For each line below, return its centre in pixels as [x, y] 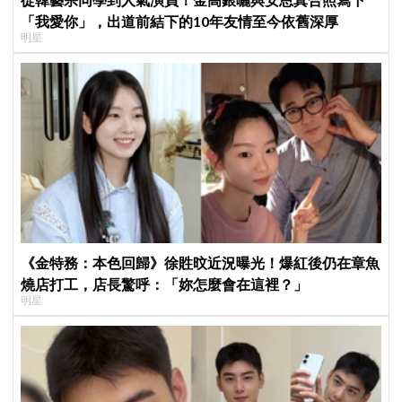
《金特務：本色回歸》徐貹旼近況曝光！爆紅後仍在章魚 [201, 262]
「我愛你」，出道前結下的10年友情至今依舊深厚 [180, 22]
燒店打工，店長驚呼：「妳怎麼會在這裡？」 [165, 284]
